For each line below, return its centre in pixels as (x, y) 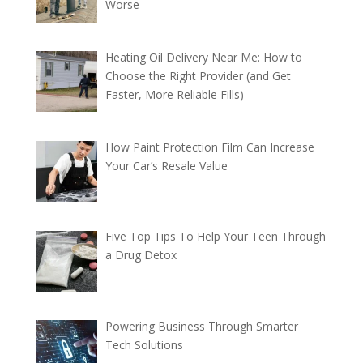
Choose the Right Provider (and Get (199, 76)
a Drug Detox (141, 255)
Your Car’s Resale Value (167, 165)
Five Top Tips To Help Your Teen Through (216, 237)
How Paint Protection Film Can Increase (210, 147)
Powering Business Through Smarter (202, 327)
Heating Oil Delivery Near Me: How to (204, 58)
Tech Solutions (145, 345)
